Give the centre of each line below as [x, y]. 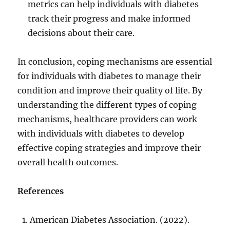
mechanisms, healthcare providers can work [108, 119]
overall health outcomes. [68, 162]
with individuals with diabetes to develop [101, 133]
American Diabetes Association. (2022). [110, 220]
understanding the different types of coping [107, 105]
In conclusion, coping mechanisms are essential [115, 62]
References [41, 191]
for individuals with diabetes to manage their [109, 76]
